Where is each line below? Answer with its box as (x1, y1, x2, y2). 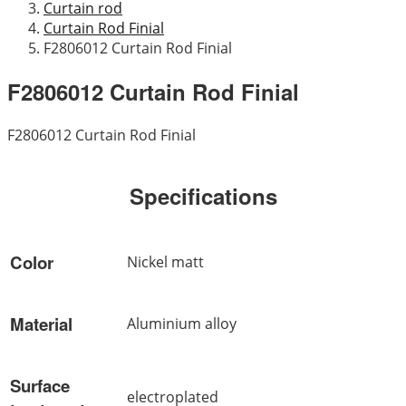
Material (10, 311, 72, 336)
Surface (10, 372, 70, 398)
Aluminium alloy (127, 313, 237, 333)
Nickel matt (127, 251, 204, 272)
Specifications (129, 179, 277, 211)
